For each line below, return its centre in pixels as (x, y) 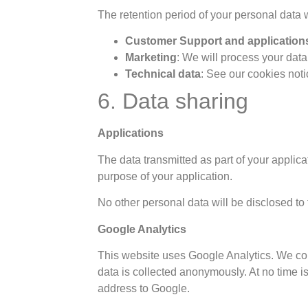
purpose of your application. (165, 176)
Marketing (151, 58)
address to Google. (144, 289)
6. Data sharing (173, 101)
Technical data (163, 74)
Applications (131, 133)
